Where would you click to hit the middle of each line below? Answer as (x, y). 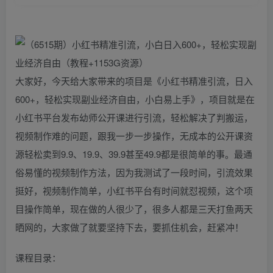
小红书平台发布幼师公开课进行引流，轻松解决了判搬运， (134, 117)
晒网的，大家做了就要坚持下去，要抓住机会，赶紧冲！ (129, 227)
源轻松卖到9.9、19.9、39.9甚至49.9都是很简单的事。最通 (134, 154)
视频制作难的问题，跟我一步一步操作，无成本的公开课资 (134, 135)
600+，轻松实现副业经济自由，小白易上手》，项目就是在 (135, 99)
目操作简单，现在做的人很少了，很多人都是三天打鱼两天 (134, 208)
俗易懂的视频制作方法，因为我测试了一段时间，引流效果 (134, 172)
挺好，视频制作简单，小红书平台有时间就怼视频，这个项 (134, 190)
